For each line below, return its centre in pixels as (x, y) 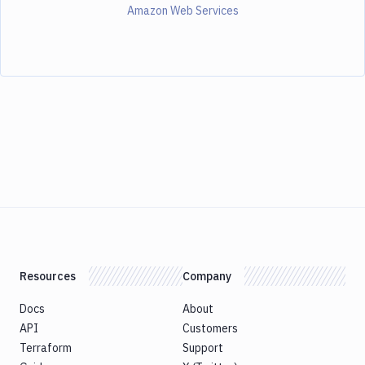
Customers (210, 328)
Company (207, 276)
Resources (48, 276)
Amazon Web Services (182, 10)
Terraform (46, 347)
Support (203, 347)
